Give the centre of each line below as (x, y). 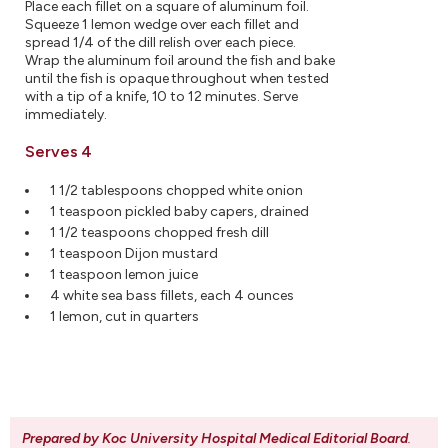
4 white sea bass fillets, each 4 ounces (172, 295)
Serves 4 (59, 151)
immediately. (66, 114)
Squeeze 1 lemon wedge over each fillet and (162, 24)
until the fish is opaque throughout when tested (177, 78)
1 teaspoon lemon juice (124, 274)
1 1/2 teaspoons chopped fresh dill (159, 232)
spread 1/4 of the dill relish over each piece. (161, 42)
